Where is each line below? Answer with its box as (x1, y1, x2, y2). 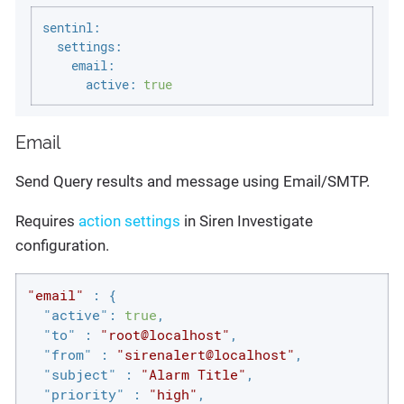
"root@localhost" (99, 326, 230, 344)
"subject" (42, 365, 116, 384)
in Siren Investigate (180, 212, 313, 231)
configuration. (15, 236, 109, 255)
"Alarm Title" (140, 365, 246, 384)
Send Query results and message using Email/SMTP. (15, 172, 370, 191)
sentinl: (41, 19, 100, 37)
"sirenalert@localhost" (115, 345, 295, 364)
